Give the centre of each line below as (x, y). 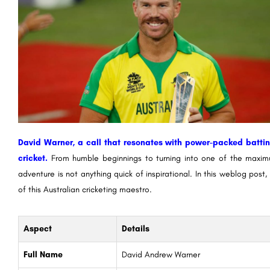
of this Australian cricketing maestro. (85, 189)
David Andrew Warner (161, 254)
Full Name (43, 254)
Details (136, 228)
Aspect (38, 228)
